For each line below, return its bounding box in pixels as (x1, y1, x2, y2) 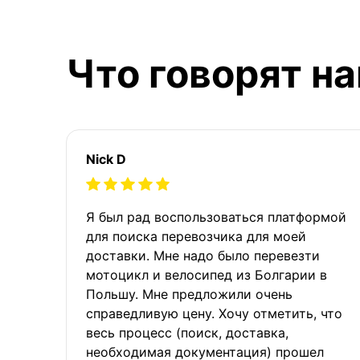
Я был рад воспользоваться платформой (86, 208, 346, 225)
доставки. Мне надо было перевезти (86, 247, 320, 264)
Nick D (86, 150, 126, 167)
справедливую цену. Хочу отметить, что (86, 305, 342, 321)
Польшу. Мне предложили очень (86, 285, 292, 302)
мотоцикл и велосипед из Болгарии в (86, 266, 327, 283)
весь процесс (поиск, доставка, (86, 324, 288, 341)
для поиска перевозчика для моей (86, 227, 306, 244)
